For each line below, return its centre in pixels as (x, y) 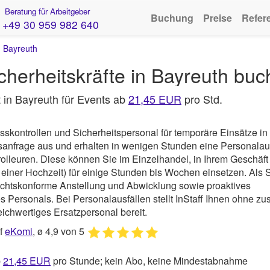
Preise (218, 18)
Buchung (172, 18)
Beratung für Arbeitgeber (46, 11)
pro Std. (202, 99)
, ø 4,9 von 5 (60, 231)
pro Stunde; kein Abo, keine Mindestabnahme (149, 261)
